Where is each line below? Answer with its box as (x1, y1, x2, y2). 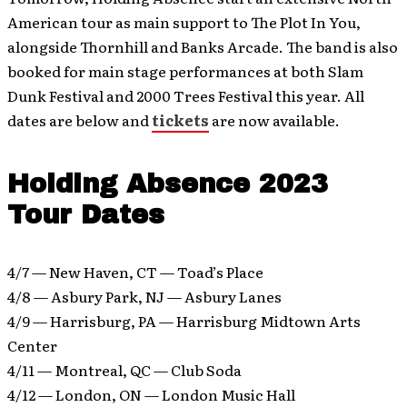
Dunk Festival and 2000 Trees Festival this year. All (7, 84, 364, 106)
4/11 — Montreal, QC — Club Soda (7, 359, 242, 381)
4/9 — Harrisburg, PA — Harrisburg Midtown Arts (7, 310, 361, 332)
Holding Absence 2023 (7, 170, 328, 198)
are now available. (209, 109, 340, 131)
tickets (152, 109, 209, 131)
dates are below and (7, 109, 152, 131)
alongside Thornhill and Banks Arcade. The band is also (7, 35, 398, 57)
